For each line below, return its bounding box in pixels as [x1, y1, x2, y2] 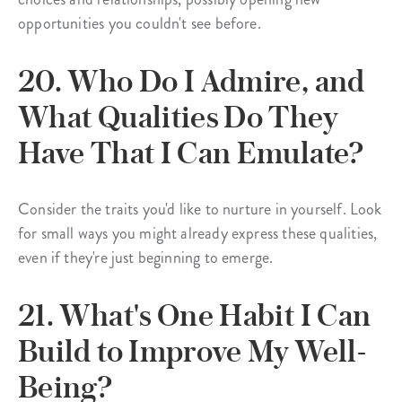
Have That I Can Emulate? [18, 134, 364, 170]
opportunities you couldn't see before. [18, 11, 261, 35]
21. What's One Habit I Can [18, 296, 371, 333]
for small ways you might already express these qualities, [18, 221, 378, 245]
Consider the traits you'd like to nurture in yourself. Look [18, 197, 382, 221]
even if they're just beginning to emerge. [18, 245, 274, 269]
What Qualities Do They [18, 98, 337, 135]
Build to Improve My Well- [18, 332, 367, 369]
